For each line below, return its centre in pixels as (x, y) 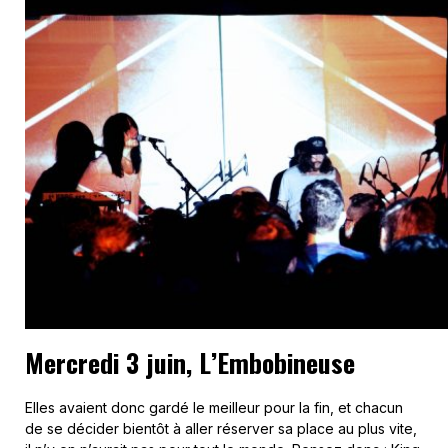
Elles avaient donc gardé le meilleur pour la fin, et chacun (214, 408)
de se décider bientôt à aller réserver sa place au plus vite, (221, 429)
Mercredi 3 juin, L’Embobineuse (190, 363)
